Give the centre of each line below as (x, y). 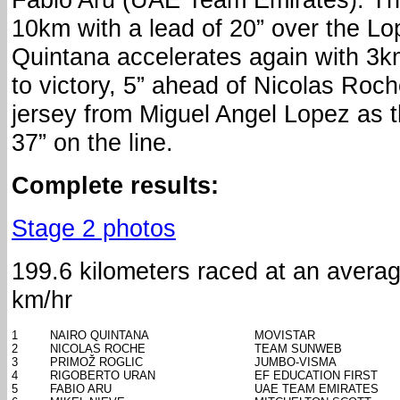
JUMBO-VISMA (296, 362)
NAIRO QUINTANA (100, 336)
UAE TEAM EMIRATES (317, 389)
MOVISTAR (285, 336)
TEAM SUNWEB (298, 349)
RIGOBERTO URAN (103, 376)
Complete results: (115, 186)
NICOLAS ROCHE (98, 349)
